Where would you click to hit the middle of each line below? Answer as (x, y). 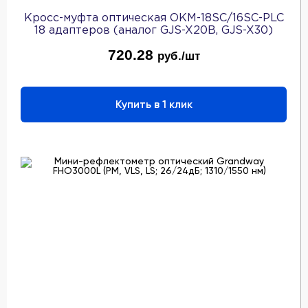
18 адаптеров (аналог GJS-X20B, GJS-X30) (154, 30)
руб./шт (178, 55)
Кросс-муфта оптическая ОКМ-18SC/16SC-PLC (154, 18)
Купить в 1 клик (154, 104)
